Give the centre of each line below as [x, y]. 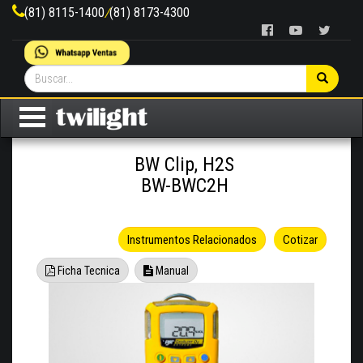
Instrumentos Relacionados [192, 240]
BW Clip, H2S [184, 165]
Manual [171, 271]
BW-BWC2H [184, 186]
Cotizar [300, 240]
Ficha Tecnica [88, 271]
